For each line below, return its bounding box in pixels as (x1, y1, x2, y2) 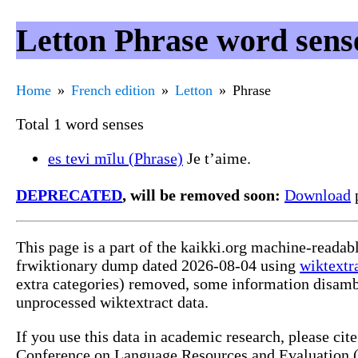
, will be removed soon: (122, 185, 280, 204)
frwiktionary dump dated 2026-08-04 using (16, 256, 300, 274)
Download (284, 185, 351, 204)
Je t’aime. (183, 149, 251, 167)
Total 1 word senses (16, 114, 144, 133)
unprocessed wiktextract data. (16, 292, 209, 311)
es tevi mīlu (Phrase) (48, 149, 183, 167)
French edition (71, 82, 155, 98)
